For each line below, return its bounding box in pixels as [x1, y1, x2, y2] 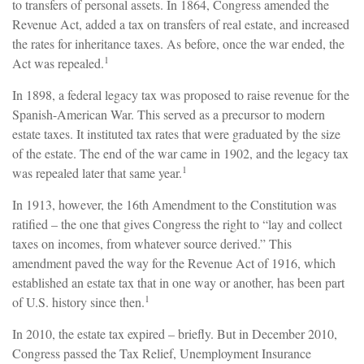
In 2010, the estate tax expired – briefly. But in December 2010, [12, 325, 337, 343]
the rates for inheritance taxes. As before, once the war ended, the [12, 35, 344, 53]
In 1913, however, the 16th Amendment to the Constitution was [12, 196, 336, 214]
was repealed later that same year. [12, 164, 182, 182]
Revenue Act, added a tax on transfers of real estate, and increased [12, 15, 349, 33]
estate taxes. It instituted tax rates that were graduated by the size [12, 125, 340, 143]
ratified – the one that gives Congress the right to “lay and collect [12, 215, 342, 233]
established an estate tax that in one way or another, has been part [12, 274, 344, 292]
